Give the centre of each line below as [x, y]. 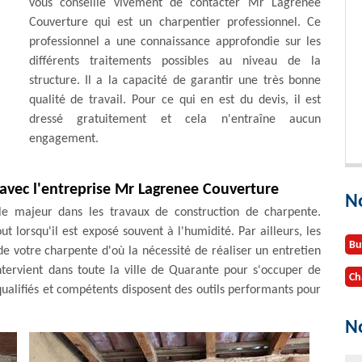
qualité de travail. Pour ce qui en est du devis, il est [175, 100]
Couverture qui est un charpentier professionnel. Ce [175, 23]
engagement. [63, 139]
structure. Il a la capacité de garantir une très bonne [175, 81]
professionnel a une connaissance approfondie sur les [175, 42]
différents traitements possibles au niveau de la [175, 61]
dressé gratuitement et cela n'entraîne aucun [175, 120]
